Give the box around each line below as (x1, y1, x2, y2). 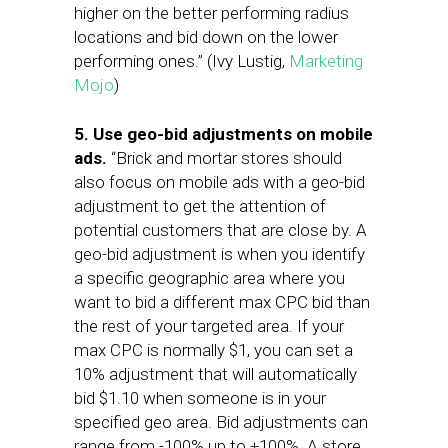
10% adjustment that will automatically (74, 364, 357, 384)
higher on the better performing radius (74, 3, 349, 23)
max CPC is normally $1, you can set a (74, 340, 353, 360)
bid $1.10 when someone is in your (74, 388, 326, 408)
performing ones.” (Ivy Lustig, (74, 51, 289, 71)
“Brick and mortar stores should (107, 148, 342, 168)
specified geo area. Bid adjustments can (74, 412, 368, 432)
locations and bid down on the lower (74, 27, 338, 47)
